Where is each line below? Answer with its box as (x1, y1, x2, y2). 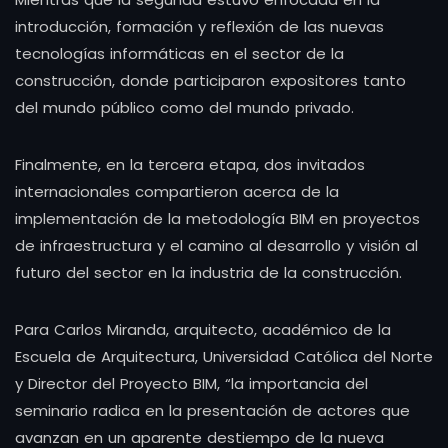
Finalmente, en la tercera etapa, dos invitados (15, 153, 365, 175)
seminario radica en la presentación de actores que (15, 399, 410, 421)
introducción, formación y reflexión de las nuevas (15, 15, 384, 37)
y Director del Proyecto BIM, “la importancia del (15, 372, 368, 394)
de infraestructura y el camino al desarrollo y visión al (15, 234, 418, 256)
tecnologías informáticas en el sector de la (15, 42, 344, 64)
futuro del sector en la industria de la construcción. (15, 261, 407, 283)
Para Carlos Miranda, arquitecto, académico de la (15, 318, 391, 340)
